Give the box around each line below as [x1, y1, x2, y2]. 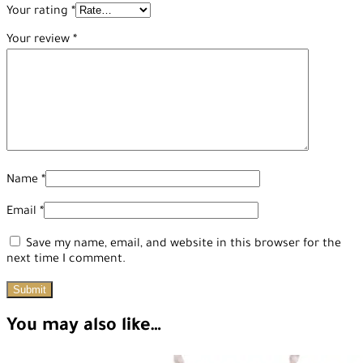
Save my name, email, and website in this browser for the [26, 237, 341, 251]
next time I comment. [6, 253, 126, 267]
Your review [6, 33, 73, 47]
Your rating [6, 5, 71, 19]
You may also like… [6, 317, 161, 337]
